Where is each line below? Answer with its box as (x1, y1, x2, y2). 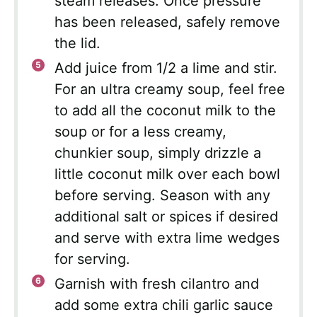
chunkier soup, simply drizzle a (54, 144, 261, 162)
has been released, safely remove (54, 13, 280, 31)
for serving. (54, 250, 130, 268)
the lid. (54, 35, 100, 52)
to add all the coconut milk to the (54, 102, 276, 120)
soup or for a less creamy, (54, 123, 226, 141)
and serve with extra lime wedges (54, 229, 279, 247)
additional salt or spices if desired (54, 208, 278, 226)
